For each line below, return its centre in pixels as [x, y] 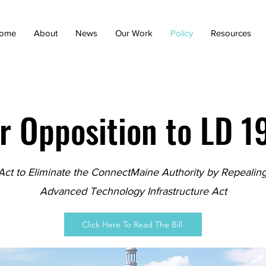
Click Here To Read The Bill [132, 224]
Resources [231, 33]
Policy [181, 33]
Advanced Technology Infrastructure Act [133, 191]
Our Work [134, 33]
